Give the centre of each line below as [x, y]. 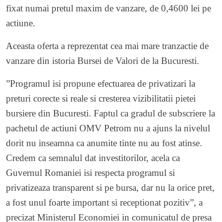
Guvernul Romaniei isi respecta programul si [90, 172]
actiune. [21, 23]
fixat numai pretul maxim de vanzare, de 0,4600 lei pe [109, 8]
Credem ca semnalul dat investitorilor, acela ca [93, 158]
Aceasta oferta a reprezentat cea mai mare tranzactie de [107, 46]
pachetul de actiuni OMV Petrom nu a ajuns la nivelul [108, 128]
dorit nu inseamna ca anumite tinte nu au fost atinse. [104, 143]
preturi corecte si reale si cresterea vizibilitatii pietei [101, 98]
